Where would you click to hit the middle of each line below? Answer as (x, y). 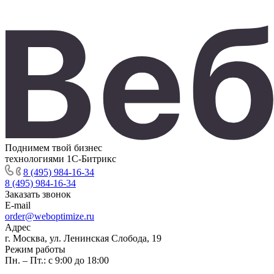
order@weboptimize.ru (50, 216)
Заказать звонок (38, 194)
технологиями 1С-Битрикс (61, 159)
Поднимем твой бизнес (54, 148)
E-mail (18, 205)
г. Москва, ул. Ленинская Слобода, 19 (83, 238)
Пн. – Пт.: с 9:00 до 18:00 (57, 260)
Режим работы (35, 249)
